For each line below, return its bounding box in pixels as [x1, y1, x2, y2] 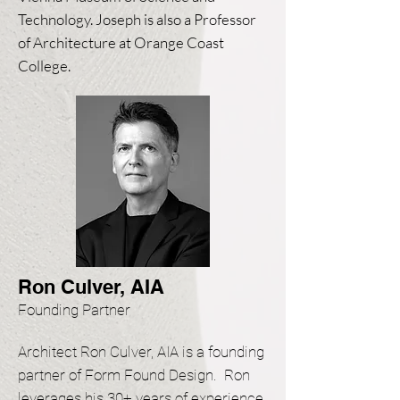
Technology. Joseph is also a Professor [18, 10, 256, 29]
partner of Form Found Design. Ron [18, 366, 250, 384]
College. [18, 56, 71, 75]
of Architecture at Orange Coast [18, 33, 224, 52]
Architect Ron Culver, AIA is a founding [18, 343, 264, 361]
